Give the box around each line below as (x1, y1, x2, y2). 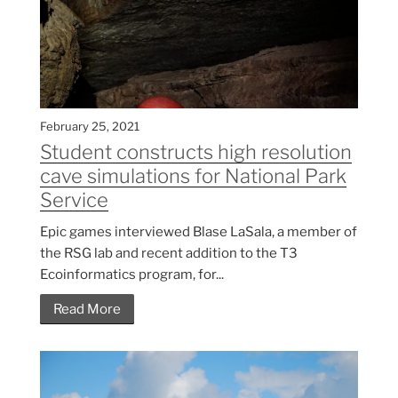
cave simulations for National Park (40, 163, 346, 187)
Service (40, 187, 108, 211)
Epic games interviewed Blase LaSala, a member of (40, 223, 357, 240)
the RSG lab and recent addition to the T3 (40, 244, 298, 261)
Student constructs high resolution (40, 139, 352, 163)
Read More (53, 300, 121, 317)
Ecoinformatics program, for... (40, 266, 224, 283)
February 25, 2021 (40, 118, 139, 133)
